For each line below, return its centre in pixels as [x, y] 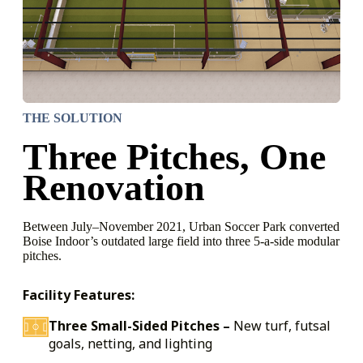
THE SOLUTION [73, 117]
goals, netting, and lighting [130, 343]
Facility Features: [79, 295]
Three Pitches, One [174, 156]
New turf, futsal [282, 325]
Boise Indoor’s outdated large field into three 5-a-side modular [181, 241]
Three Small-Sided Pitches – [141, 325]
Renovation [114, 187]
